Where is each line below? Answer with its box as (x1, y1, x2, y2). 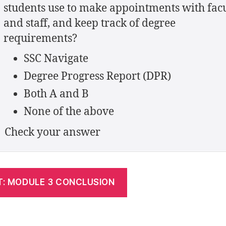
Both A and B (24, 87, 89, 101)
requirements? (4, 32, 77, 45)
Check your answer (5, 126, 101, 139)
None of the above (24, 105, 117, 119)
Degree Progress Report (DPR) (24, 70, 176, 83)
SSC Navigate (24, 52, 88, 66)
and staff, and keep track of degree (4, 17, 176, 30)
